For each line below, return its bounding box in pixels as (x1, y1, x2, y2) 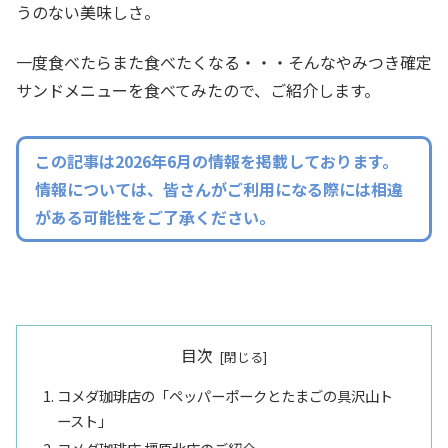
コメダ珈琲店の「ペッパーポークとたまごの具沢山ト (57, 385, 394, 407)
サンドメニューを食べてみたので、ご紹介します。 (16, 78, 380, 103)
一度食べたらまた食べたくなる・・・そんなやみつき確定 (16, 50, 432, 75)
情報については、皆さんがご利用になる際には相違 (35, 177, 403, 202)
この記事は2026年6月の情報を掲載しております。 (35, 149, 398, 174)
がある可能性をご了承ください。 (35, 205, 275, 230)
